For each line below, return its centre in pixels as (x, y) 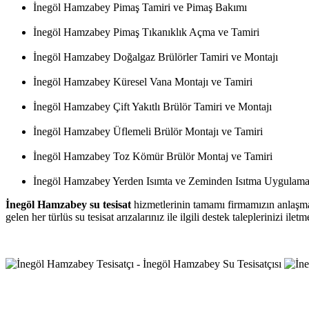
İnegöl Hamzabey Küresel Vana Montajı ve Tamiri (143, 82)
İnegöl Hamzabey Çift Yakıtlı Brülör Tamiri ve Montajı (152, 107)
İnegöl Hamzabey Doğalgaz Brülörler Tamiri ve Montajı (156, 57)
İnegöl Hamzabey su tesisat (68, 205)
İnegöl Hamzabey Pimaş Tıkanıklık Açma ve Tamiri (146, 32)
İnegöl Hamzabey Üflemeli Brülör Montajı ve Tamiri (148, 132)
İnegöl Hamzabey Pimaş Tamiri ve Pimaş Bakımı (140, 8)
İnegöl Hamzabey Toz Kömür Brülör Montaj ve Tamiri (153, 157)
